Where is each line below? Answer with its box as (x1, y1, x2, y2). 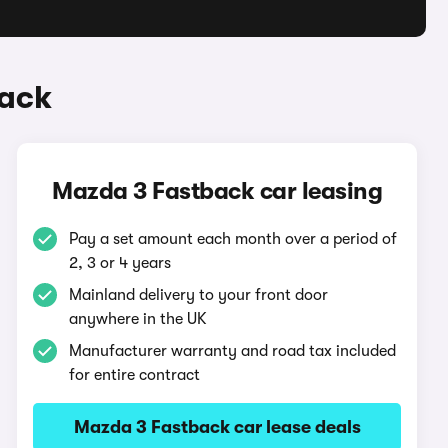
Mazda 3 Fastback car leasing (52, 177, 383, 205)
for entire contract (69, 366, 201, 384)
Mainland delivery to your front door (69, 286, 329, 304)
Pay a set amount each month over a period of (69, 230, 398, 248)
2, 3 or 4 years (69, 254, 172, 272)
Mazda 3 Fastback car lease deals (73, 417, 361, 437)
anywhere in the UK (69, 310, 208, 328)
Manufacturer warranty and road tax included (69, 342, 397, 360)
